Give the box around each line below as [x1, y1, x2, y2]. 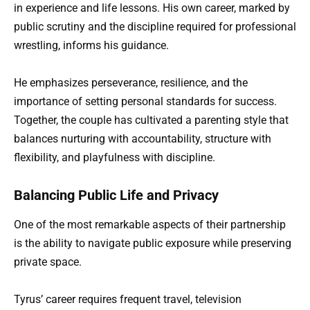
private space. [14, 255, 82, 268]
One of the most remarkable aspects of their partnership [14, 217, 286, 231]
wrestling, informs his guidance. [14, 39, 169, 53]
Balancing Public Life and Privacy [14, 186, 219, 203]
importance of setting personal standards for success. [14, 95, 277, 109]
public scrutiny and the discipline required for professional [14, 20, 296, 34]
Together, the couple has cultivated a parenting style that [14, 113, 289, 127]
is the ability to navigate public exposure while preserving [14, 236, 291, 250]
